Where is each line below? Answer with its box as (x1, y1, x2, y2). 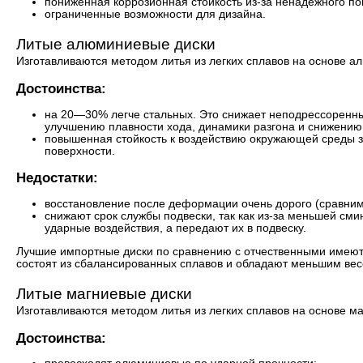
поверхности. (45, 144, 115, 157)
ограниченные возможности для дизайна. (45, 7, 266, 20)
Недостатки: (16, 170, 98, 186)
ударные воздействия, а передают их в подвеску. (45, 221, 306, 234)
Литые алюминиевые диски (16, 36, 216, 53)
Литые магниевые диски (16, 284, 192, 302)
